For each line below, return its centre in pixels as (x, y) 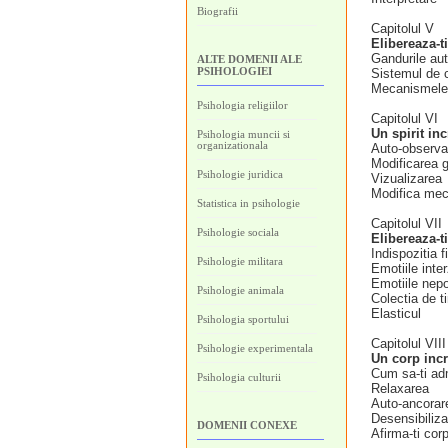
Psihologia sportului (243, 319)
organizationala (232, 145)
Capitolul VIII (408, 343)
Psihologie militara (240, 261)
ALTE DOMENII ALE (249, 59)
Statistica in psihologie (248, 203)
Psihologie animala (240, 290)
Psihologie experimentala (255, 348)
